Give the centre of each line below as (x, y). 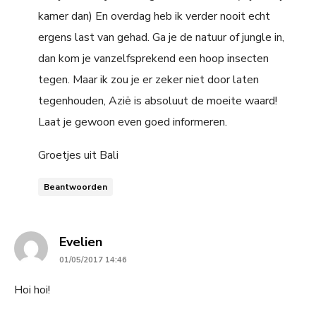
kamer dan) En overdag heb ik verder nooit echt (154, 16)
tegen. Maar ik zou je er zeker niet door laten (148, 79)
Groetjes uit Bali (78, 155)
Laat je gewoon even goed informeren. (133, 122)
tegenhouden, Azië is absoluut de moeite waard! (158, 101)
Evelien (81, 242)
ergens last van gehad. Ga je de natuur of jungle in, (161, 37)
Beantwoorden (75, 187)
